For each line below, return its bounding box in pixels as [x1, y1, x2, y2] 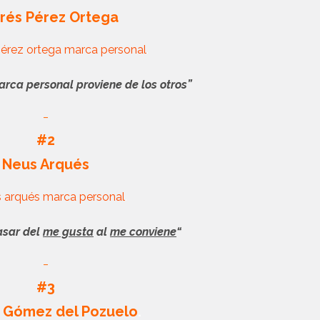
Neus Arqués [2, 156, 89, 173]
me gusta [43, 225, 94, 239]
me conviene [110, 225, 176, 239]
